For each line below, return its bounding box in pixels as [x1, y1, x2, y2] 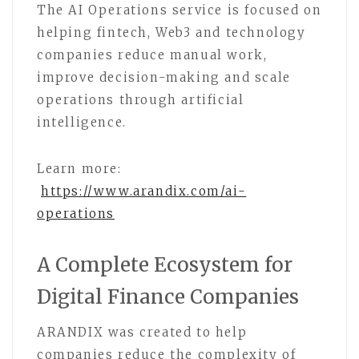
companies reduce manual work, [37, 47, 268, 63]
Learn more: [37, 161, 122, 177]
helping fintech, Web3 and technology [37, 25, 306, 41]
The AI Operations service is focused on [37, 2, 322, 18]
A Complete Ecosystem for [37, 252, 292, 278]
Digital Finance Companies [37, 284, 299, 310]
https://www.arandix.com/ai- [41, 184, 247, 200]
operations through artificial [37, 92, 244, 108]
